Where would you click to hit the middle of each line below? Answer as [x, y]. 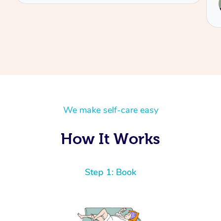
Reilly [70, 8]
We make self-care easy [110, 110]
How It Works [110, 139]
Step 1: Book [110, 172]
